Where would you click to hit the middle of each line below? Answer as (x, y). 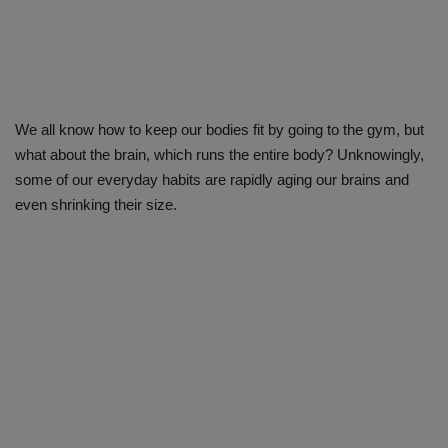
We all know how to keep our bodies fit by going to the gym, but (219, 130)
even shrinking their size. (96, 205)
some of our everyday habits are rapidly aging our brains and (212, 180)
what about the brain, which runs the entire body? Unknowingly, (219, 155)
